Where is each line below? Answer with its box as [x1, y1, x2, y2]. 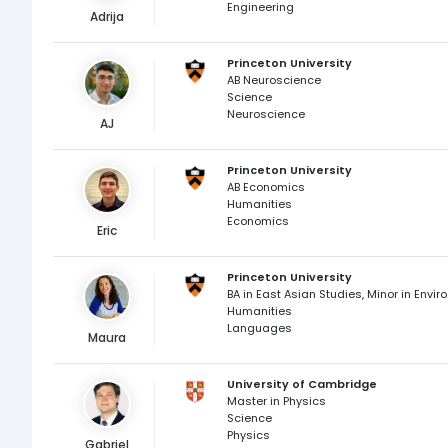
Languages [226, 320, 292, 336]
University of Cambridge [226, 376, 377, 392]
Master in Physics [226, 393, 326, 409]
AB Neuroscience [226, 72, 321, 88]
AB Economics [226, 179, 305, 195]
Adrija [90, 8, 125, 25]
